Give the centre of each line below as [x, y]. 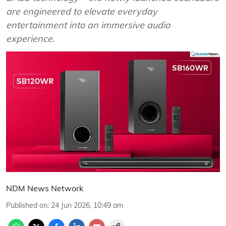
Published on [27, 205]
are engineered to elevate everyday [82, 11]
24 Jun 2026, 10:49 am [87, 205]
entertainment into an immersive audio [88, 25]
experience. [30, 39]
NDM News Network [45, 188]
